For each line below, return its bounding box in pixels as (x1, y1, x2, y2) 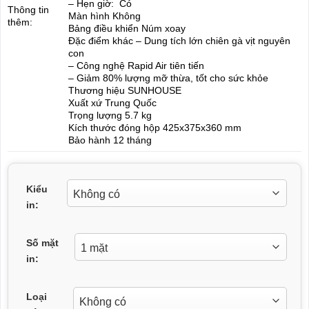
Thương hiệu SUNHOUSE (68, 84, 181, 96)
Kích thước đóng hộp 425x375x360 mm (68, 121, 241, 133)
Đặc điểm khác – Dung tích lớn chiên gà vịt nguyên (68, 34, 290, 46)
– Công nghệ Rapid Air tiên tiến (68, 59, 204, 71)
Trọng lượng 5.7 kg (68, 109, 152, 121)
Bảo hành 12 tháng (68, 134, 152, 146)
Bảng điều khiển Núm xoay (68, 22, 186, 34)
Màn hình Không (68, 10, 141, 21)
